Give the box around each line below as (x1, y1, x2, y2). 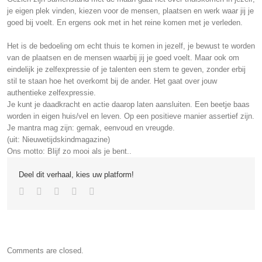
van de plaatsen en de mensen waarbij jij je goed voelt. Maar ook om (7, 53, 239, 63)
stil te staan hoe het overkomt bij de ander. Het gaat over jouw (7, 77, 217, 86)
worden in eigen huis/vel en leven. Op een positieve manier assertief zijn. (7, 112, 254, 121)
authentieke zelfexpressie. (7, 88, 96, 98)
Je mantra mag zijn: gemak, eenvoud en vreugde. (7, 123, 175, 133)
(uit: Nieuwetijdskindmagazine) (7, 135, 110, 144)
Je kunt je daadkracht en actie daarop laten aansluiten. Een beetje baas (7, 100, 250, 109)
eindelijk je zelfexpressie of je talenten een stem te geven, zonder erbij (7, 65, 246, 74)
